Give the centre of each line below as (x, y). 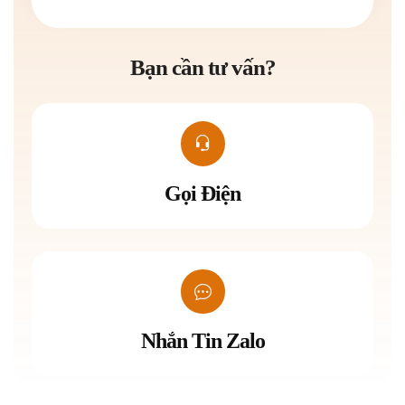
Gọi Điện (202, 193)
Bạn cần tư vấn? (202, 68)
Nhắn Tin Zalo (202, 341)
